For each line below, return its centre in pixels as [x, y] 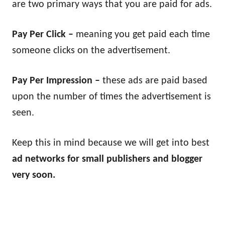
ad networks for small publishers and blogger [107, 159]
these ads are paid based [155, 81]
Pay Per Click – [44, 34]
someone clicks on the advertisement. [91, 50]
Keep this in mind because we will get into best [111, 143]
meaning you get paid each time [143, 34]
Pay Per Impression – [57, 81]
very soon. [35, 175]
